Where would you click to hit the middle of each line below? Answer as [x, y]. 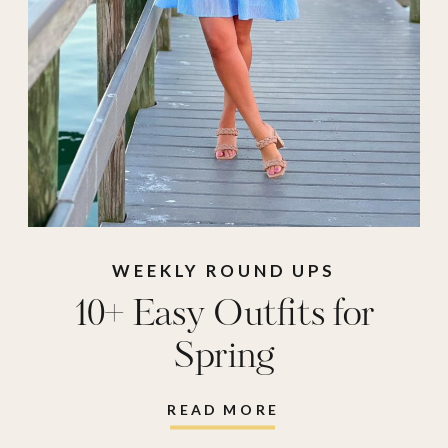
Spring [224, 357]
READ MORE [223, 409]
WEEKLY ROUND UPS [224, 271]
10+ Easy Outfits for [224, 315]
